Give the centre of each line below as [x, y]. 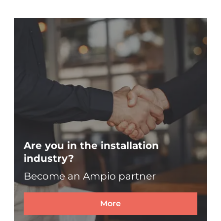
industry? [49, 158]
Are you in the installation [91, 145]
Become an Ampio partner [90, 176]
